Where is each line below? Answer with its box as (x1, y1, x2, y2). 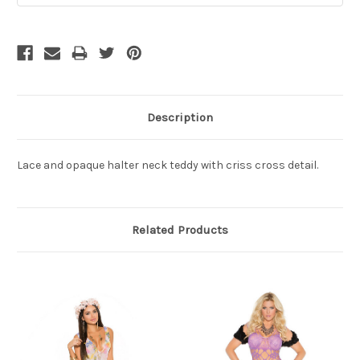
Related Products (132, 222, 228, 237)
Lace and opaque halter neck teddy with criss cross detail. (17, 157, 318, 172)
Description (147, 109, 213, 125)
